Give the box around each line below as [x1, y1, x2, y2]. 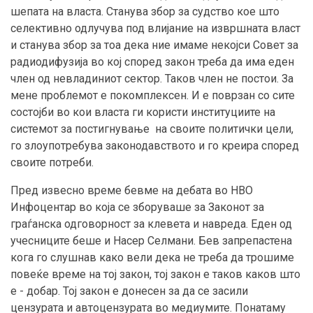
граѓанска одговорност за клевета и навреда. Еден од [10, 217, 292, 231]
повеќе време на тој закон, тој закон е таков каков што [10, 268, 300, 282]
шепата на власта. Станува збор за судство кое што [10, 5, 279, 19]
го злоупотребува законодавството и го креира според [10, 139, 299, 153]
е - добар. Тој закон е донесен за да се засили [10, 284, 248, 298]
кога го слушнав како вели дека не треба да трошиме [10, 251, 294, 265]
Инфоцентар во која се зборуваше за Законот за [10, 201, 264, 214]
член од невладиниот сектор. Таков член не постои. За [10, 72, 293, 86]
